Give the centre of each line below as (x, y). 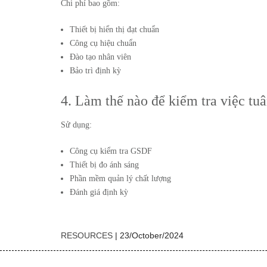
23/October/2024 (152, 235)
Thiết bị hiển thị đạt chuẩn (114, 30)
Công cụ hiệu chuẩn (103, 43)
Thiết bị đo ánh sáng (104, 165)
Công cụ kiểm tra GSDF (111, 151)
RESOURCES (87, 235)
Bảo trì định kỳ (95, 71)
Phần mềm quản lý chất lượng (120, 178)
